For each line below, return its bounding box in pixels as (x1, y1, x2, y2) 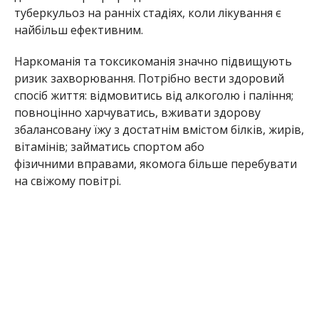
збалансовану (14, 122, 91, 138)
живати (167, 105, 211, 121)
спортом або (130, 139, 204, 155)
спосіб (14, 88, 48, 104)
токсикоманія (98, 53, 175, 70)
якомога (139, 156, 186, 172)
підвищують (220, 53, 292, 70)
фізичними (14, 156, 74, 172)
